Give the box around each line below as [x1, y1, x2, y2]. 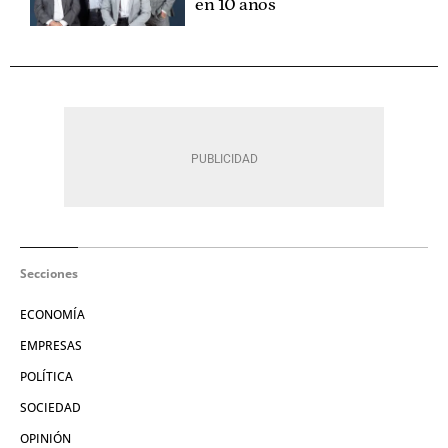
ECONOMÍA [20, 305, 85, 323]
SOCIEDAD [20, 398, 81, 416]
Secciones [20, 264, 78, 282]
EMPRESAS [20, 336, 82, 354]
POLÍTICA [20, 367, 73, 385]
